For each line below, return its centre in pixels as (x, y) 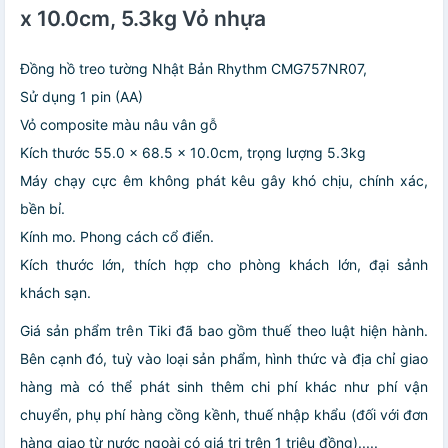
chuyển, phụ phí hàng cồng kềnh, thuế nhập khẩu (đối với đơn (224, 414)
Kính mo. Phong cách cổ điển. (117, 236)
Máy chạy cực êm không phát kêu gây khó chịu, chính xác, (224, 180)
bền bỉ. (42, 208)
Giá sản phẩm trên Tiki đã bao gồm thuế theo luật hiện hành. (224, 330)
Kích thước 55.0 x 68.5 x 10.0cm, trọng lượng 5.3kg (193, 152)
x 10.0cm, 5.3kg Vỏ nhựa (143, 18)
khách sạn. (55, 292)
